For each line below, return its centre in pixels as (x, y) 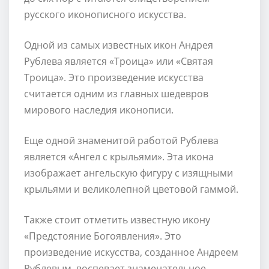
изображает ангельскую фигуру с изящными (128, 173)
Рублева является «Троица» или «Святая (119, 61)
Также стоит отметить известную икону (117, 219)
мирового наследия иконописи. (99, 110)
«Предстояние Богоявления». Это (103, 236)
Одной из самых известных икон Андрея (119, 45)
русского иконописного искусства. (105, 14)
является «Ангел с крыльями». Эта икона (119, 156)
